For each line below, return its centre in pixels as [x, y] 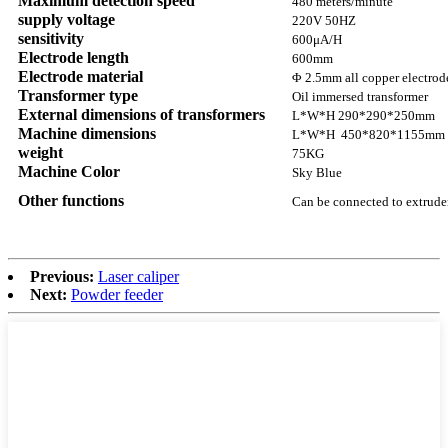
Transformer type [78, 96]
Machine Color [69, 172]
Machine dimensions [87, 134]
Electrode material [80, 77]
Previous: [62, 277]
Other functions [71, 201]
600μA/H [317, 40]
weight [40, 153]
